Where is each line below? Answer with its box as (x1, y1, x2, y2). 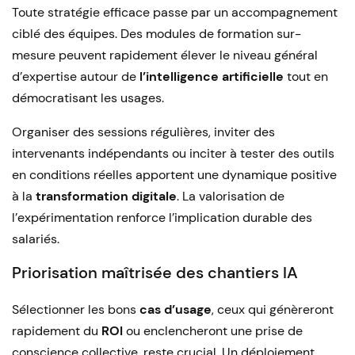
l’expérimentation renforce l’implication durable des (12, 209, 312, 226)
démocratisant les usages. (12, 90, 164, 106)
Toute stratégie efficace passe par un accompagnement (12, 4, 338, 21)
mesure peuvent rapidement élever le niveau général (12, 47, 318, 63)
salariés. (12, 231, 59, 247)
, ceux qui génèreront (212, 301, 334, 318)
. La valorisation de (177, 188, 284, 204)
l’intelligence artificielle (139, 68, 284, 85)
